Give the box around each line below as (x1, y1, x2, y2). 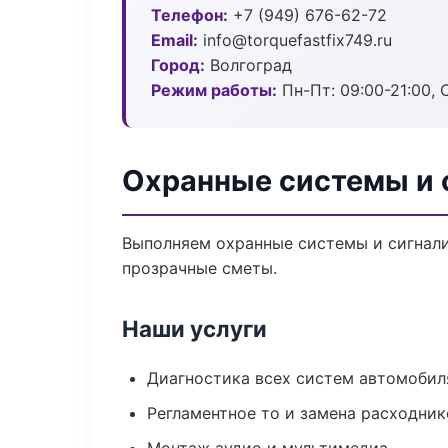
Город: (151, 55, 205, 75)
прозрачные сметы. (122, 258, 277, 278)
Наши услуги (122, 315, 267, 342)
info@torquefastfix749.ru (198, 30, 392, 50)
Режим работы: (151, 80, 277, 100)
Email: (151, 30, 198, 50)
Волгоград (205, 55, 292, 75)
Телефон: (151, 5, 228, 25)
